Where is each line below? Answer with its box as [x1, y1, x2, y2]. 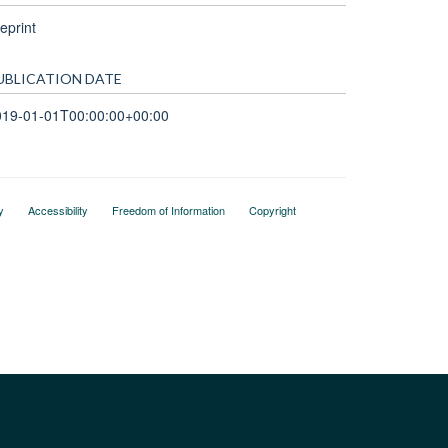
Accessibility [27, 201, 88, 218]
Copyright [248, 201, 296, 218]
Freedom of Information [111, 201, 225, 218]
